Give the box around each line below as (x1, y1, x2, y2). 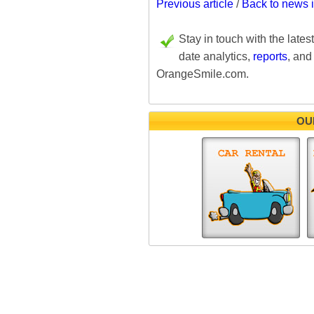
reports (252, 50, 287, 63)
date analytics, (178, 50, 253, 63)
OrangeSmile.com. (156, 67, 249, 81)
